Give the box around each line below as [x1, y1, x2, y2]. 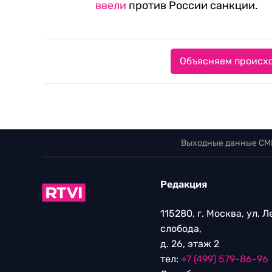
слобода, [160, 223, 202, 234]
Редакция [160, 178, 207, 190]
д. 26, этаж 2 [160, 238, 219, 250]
